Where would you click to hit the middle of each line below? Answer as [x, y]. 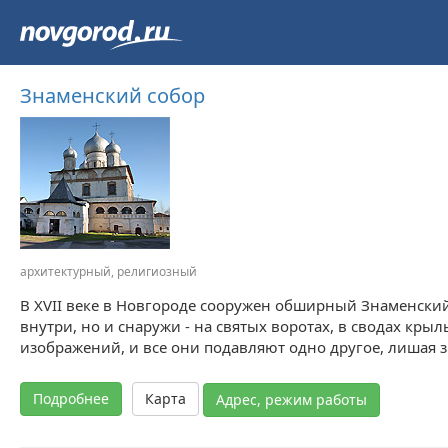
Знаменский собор [112, 95]
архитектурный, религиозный [108, 271]
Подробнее [71, 398]
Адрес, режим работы [291, 399]
